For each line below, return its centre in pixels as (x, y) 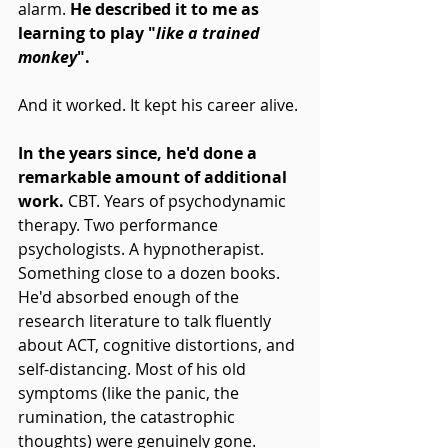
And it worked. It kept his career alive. (158, 104)
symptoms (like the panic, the (130, 392)
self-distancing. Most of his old (134, 368)
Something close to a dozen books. (151, 272)
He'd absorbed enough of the (130, 296)
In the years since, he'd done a (139, 152)
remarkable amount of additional (154, 176)
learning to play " (87, 32)
